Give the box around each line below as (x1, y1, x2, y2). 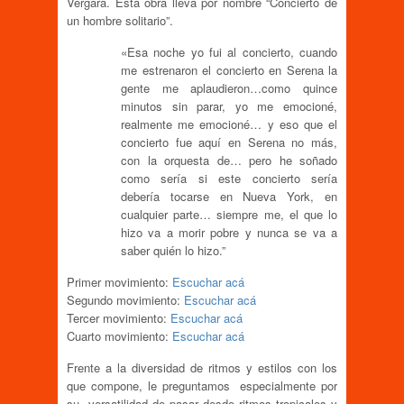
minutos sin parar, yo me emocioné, (121, 97, 337, 115)
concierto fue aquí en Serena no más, (121, 133, 337, 151)
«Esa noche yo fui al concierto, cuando (121, 43, 337, 61)
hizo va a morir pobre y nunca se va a (121, 224, 337, 242)
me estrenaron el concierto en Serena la (121, 61, 337, 79)
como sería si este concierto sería (121, 170, 337, 188)
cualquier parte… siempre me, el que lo (121, 206, 337, 224)
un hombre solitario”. (67, 12, 173, 30)
